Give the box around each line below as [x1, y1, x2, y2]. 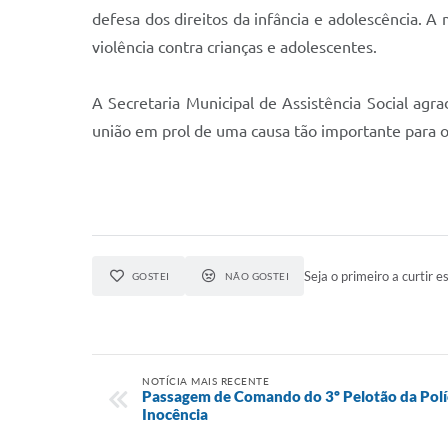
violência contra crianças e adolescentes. [92, 38, 377, 56]
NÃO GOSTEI [224, 270, 290, 282]
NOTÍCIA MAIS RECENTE [142, 375, 269, 387]
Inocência [142, 405, 208, 423]
